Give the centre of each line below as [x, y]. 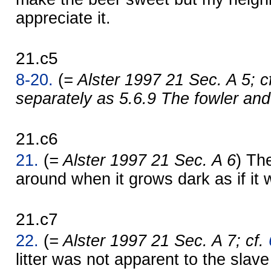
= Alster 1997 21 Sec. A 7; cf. [159, 240]
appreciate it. [63, 18]
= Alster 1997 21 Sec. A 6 [142, 160]
